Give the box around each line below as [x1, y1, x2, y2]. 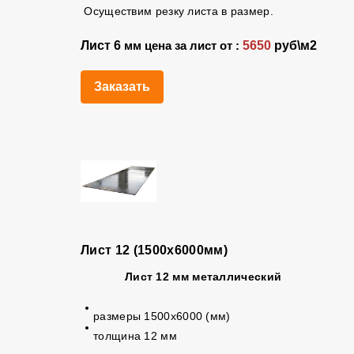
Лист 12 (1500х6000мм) [81, 243, 228, 257]
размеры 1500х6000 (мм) [93, 310, 231, 322]
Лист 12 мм [124, 270, 189, 283]
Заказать [94, 80, 150, 93]
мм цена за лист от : [124, 40, 239, 52]
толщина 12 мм [93, 330, 177, 342]
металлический [188, 270, 282, 283]
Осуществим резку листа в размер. [81, 5, 273, 17]
